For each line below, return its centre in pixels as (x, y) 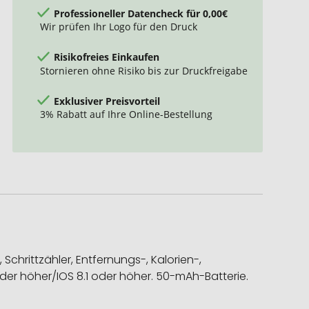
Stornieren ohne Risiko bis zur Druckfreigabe (143, 70)
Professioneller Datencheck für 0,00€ (140, 13)
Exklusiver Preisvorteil (107, 100)
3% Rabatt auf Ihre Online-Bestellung (126, 114)
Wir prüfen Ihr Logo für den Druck (118, 27)
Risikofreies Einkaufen (106, 57)
